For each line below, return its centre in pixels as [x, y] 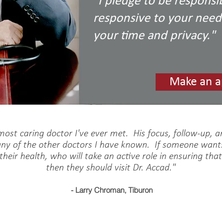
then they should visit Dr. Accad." [111, 168]
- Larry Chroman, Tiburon [111, 190]
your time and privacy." [154, 36]
